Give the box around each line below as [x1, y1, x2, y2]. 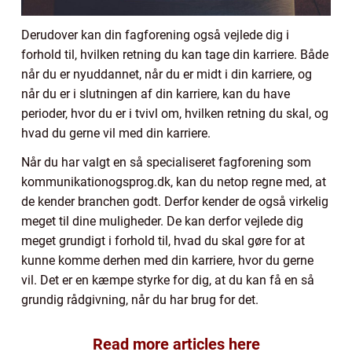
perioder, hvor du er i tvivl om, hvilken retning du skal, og [21, 106, 328, 122]
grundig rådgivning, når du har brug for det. [21, 292, 262, 308]
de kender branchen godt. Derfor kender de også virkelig [21, 194, 328, 210]
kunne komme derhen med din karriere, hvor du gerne [21, 253, 313, 269]
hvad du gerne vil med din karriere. [21, 126, 214, 141]
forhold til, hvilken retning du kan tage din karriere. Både [21, 47, 328, 63]
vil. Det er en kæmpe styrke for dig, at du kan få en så [21, 273, 314, 288]
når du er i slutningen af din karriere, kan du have [21, 86, 290, 102]
